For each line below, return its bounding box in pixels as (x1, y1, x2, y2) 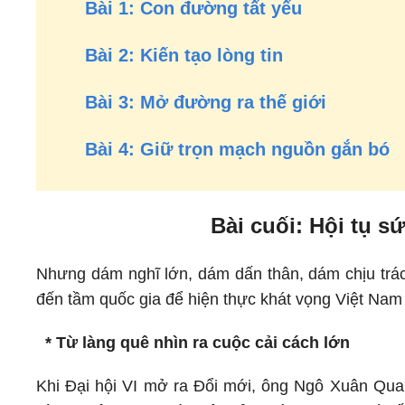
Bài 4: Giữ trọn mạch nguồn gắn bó (85, 139, 390, 159)
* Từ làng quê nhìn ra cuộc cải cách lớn (36, 334, 350, 352)
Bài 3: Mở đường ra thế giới (85, 92, 326, 112)
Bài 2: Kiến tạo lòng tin (74, 45, 283, 65)
